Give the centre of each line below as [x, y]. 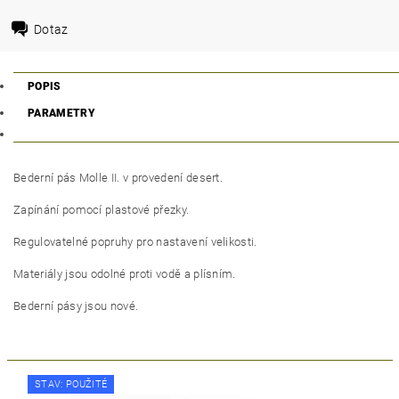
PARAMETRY [61, 113]
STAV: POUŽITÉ [71, 384]
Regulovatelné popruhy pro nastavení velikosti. [135, 242]
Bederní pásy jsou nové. [76, 306]
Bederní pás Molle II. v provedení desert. [118, 178]
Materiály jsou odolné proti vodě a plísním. [125, 274]
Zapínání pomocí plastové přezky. [102, 210]
